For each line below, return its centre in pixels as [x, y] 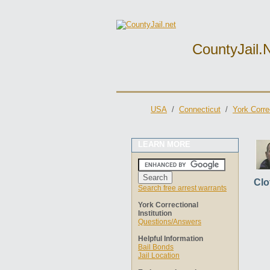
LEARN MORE [164, 144]
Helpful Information [171, 239]
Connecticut [200, 109]
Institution [155, 213]
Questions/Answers [170, 222]
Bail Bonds [156, 247]
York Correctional [168, 205]
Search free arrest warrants [182, 188]
